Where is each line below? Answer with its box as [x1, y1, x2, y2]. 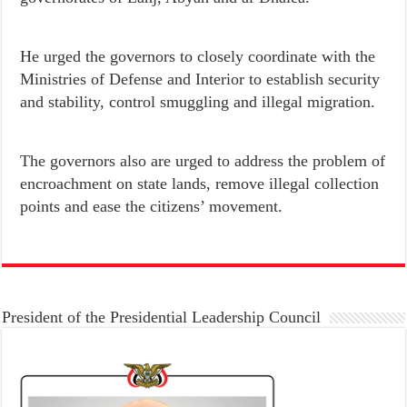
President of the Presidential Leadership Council [2, 308, 322, 327]
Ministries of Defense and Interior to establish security [20, 70, 381, 89]
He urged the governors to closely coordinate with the [20, 47, 376, 66]
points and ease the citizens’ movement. [20, 197, 283, 216]
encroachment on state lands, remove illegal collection [20, 174, 380, 194]
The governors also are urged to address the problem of [20, 152, 386, 171]
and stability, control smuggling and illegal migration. [20, 93, 376, 112]
